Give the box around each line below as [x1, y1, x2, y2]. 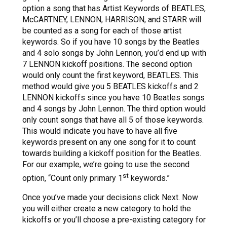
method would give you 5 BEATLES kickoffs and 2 [22, 81, 199, 91]
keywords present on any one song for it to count [22, 137, 196, 147]
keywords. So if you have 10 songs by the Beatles [22, 36, 200, 47]
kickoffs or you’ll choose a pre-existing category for [22, 215, 206, 225]
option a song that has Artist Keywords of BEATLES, [22, 3, 206, 13]
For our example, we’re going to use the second [22, 159, 190, 169]
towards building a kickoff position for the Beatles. [22, 148, 201, 158]
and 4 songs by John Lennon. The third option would [22, 103, 206, 113]
